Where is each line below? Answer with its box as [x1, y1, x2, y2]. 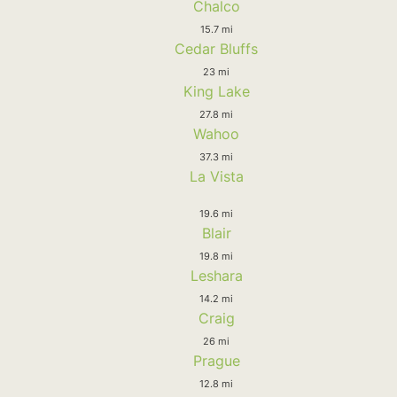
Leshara [190, 266, 243, 284]
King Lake [183, 82, 250, 100]
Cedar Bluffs [175, 39, 258, 58]
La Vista [189, 167, 244, 185]
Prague [192, 351, 240, 370]
